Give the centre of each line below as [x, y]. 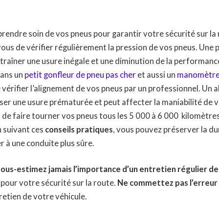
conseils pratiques [79, 129]
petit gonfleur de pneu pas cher [80, 75]
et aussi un [156, 75]
